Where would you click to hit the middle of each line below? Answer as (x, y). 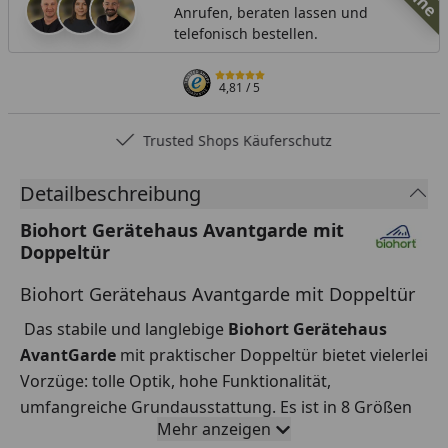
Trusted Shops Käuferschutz (238, 140)
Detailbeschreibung (110, 193)
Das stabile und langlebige (124, 328)
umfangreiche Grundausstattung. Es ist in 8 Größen (216, 406)
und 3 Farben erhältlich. (109, 432)
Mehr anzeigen (214, 428)
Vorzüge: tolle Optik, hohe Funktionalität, (175, 380)
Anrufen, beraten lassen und (270, 12)
